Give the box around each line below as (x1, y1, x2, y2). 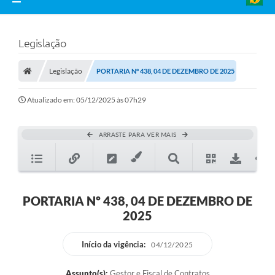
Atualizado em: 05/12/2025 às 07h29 (27, 95, 146, 105)
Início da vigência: (82, 239, 146, 250)
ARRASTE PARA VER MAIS (98, 131, 177, 139)
